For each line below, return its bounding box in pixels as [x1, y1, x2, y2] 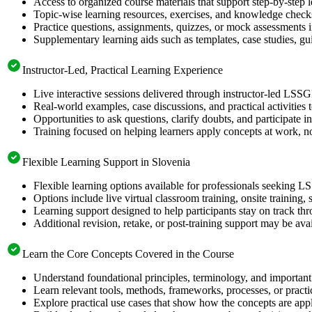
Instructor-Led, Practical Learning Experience [22, 63, 223, 76]
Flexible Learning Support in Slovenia [22, 155, 190, 168]
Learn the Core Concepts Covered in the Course [22, 247, 234, 260]
